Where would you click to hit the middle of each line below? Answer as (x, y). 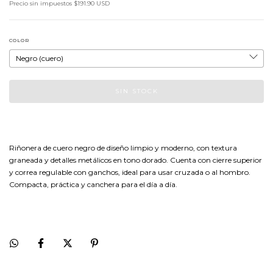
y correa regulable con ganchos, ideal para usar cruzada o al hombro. (130, 172)
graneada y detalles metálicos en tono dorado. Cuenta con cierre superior (136, 160)
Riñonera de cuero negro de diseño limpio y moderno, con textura (123, 147)
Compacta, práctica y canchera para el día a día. (93, 184)
